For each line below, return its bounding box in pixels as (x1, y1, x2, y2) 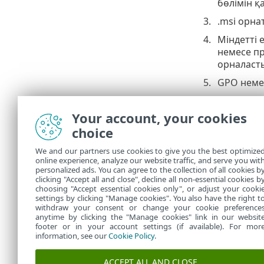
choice (72, 124, 113, 141)
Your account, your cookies (72, 109, 247, 127)
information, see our (35, 230, 108, 241)
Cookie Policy (108, 230, 154, 241)
